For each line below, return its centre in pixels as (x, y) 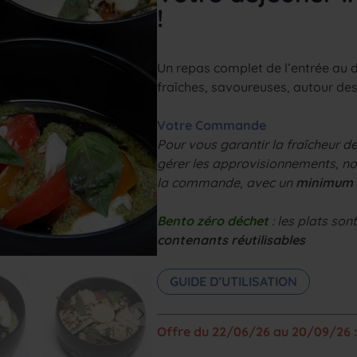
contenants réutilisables (231, 240)
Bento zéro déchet (213, 221)
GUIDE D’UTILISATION (234, 281)
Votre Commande (212, 125)
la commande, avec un (227, 182)
